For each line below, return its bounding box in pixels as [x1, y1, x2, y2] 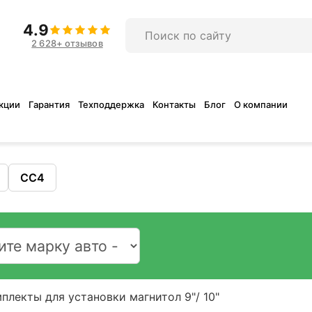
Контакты [153, 99, 196, 110]
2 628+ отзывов [31, 38, 103, 49]
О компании [234, 99, 288, 110]
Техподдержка [78, 99, 145, 110]
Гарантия [29, 99, 70, 110]
